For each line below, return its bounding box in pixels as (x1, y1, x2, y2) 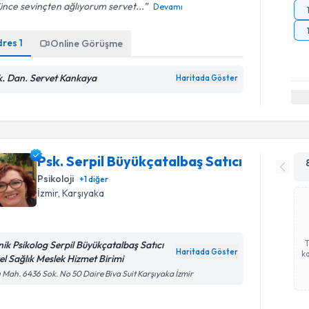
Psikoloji (37, 172, 74, 185)
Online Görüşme (50, 37, 123, 50)
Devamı (153, 1, 183, 12)
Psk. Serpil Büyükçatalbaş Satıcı (37, 152, 243, 170)
